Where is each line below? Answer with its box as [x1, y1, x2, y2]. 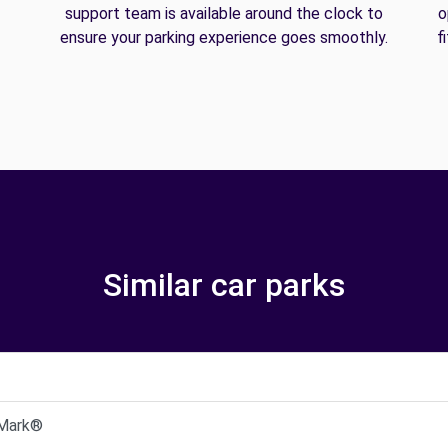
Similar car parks [103, 265, 345, 304]
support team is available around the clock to [65, 3, 383, 23]
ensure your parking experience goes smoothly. [60, 27, 388, 47]
